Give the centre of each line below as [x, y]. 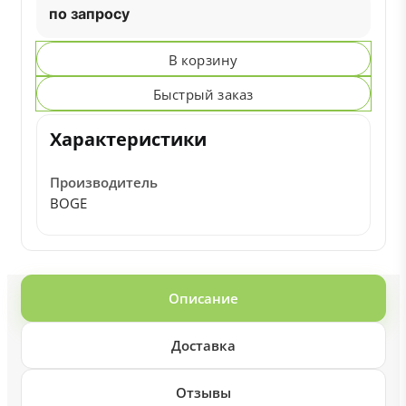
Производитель [103, 182]
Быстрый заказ [203, 94]
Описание [203, 298]
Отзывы [203, 392]
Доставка [203, 345]
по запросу [89, 14]
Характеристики [128, 139]
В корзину [203, 60]
